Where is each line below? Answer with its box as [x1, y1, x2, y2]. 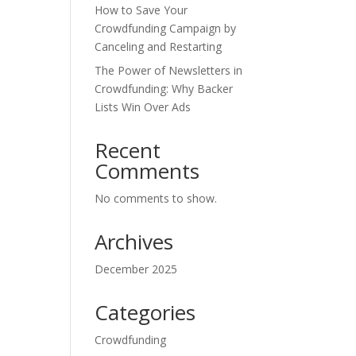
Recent [95, 136, 161, 164]
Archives [95, 227, 174, 256]
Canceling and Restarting [95, 39, 222, 54]
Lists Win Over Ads [95, 99, 192, 114]
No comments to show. [95, 191, 218, 206]
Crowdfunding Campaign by [95, 21, 237, 36]
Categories [95, 298, 196, 327]
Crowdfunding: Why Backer [95, 81, 234, 96]
